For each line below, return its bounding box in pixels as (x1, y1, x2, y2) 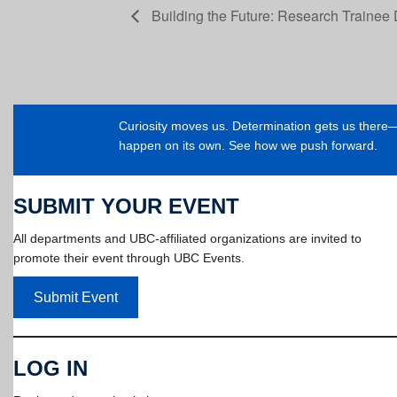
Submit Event (33, 289, 118, 305)
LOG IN (13, 356, 88, 381)
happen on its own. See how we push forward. (118, 137, 378, 152)
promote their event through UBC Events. (13, 251, 245, 266)
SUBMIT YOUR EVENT (13, 194, 239, 219)
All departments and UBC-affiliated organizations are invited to (13, 231, 362, 246)
